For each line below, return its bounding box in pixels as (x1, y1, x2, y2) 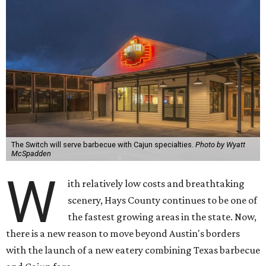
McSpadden (11, 149, 51, 158)
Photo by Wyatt (195, 140, 245, 149)
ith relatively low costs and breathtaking (68, 178, 245, 189)
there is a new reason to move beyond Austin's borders (6, 227, 240, 239)
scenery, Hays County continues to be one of (68, 194, 258, 206)
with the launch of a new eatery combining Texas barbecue (6, 244, 260, 256)
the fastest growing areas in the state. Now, (68, 211, 257, 223)
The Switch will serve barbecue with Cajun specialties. (11, 140, 195, 149)
